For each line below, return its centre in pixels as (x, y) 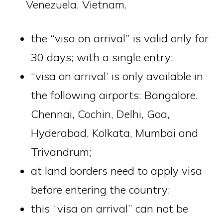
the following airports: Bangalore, (115, 95)
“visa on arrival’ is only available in (117, 76)
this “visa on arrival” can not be (110, 209)
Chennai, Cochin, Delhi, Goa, (101, 114)
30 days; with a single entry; (102, 57)
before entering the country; (101, 190)
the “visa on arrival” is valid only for (120, 38)
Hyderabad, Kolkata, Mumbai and (115, 133)
